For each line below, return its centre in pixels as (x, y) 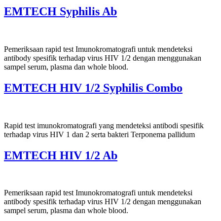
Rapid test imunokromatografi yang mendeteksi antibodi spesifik (104, 125)
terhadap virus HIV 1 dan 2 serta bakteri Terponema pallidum (99, 134)
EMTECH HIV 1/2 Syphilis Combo (93, 88)
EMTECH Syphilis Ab (60, 11)
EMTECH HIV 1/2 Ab (61, 155)
